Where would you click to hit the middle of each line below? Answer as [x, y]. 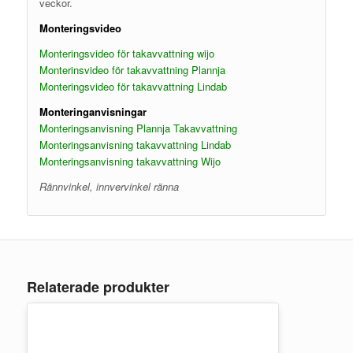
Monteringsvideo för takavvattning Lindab [133, 86]
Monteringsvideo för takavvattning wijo [126, 53]
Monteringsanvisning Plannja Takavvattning [138, 128]
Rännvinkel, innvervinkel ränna [109, 186]
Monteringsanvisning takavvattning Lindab [135, 144]
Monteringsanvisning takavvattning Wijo [130, 161]
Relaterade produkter [98, 286]
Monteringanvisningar [93, 111]
